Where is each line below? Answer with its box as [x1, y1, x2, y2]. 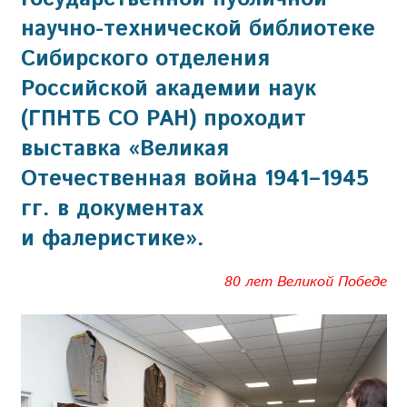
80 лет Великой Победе [223, 271, 387, 293]
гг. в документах [20, 193, 203, 224]
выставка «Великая [20, 133, 229, 164]
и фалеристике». [20, 223, 204, 254]
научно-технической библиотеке [20, 13, 375, 45]
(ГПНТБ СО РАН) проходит [20, 103, 306, 134]
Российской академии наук [20, 73, 316, 104]
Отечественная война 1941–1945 [20, 163, 369, 194]
